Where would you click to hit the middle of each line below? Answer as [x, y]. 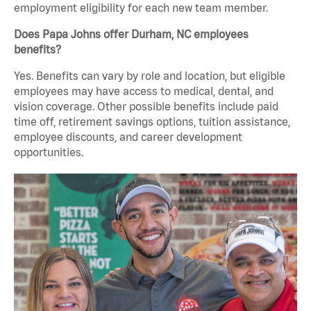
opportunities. [49, 152]
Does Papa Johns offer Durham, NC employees [131, 34]
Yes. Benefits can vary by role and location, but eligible [150, 76]
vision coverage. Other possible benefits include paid [146, 107]
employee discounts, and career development [128, 137]
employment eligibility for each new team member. [141, 8]
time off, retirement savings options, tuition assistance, [152, 122]
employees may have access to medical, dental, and [144, 91]
